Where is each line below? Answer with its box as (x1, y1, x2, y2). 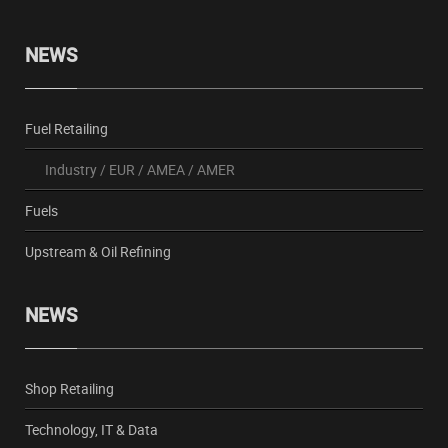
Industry (44, 160, 97, 179)
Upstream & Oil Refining (24, 242, 171, 261)
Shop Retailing (24, 379, 114, 398)
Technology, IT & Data (24, 420, 158, 439)
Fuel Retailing (24, 119, 108, 138)
